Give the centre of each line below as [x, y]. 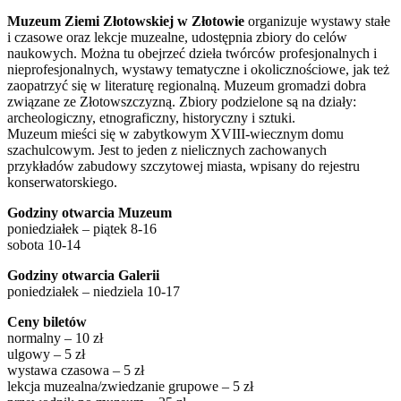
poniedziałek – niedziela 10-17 [94, 291]
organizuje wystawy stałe [317, 21]
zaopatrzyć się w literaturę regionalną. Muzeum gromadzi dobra [187, 85]
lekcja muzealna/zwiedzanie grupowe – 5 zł [130, 386]
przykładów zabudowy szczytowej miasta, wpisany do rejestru [183, 166]
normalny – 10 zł [55, 337]
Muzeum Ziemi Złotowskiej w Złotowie [126, 21]
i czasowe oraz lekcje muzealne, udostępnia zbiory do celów [177, 37]
